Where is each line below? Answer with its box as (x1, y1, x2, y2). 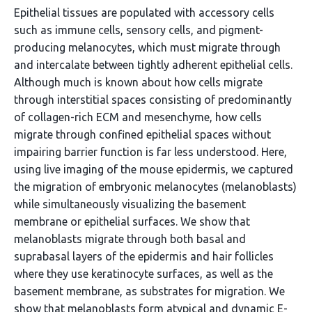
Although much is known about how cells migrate (14, 76, 263, 88)
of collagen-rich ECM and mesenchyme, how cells (14, 111, 262, 123)
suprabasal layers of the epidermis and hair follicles (14, 250, 274, 263)
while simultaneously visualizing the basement (14, 198, 246, 210)
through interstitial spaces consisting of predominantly (14, 93, 292, 106)
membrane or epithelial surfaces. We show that (14, 215, 250, 228)
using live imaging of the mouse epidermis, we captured (14, 163, 293, 175)
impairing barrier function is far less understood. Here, (14, 146, 287, 158)
